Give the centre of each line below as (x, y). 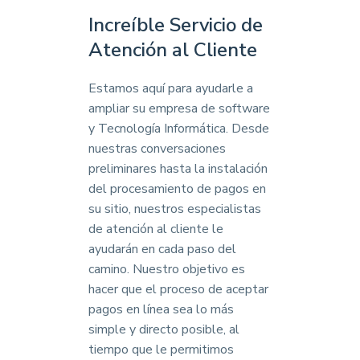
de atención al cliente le (156, 229)
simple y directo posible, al (164, 329)
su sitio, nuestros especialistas (175, 209)
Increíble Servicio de (176, 25)
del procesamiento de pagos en (177, 189)
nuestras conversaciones (157, 149)
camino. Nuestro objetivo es (167, 269)
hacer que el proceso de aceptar (178, 289)
